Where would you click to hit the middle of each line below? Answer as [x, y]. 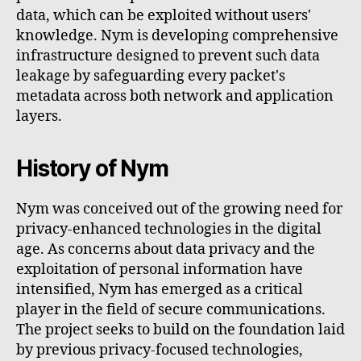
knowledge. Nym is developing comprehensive [177, 35]
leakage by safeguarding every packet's [151, 76]
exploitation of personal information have [160, 269]
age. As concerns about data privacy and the [166, 249]
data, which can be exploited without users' [164, 15]
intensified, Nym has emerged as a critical [160, 289]
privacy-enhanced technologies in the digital [169, 229]
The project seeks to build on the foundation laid [180, 330]
